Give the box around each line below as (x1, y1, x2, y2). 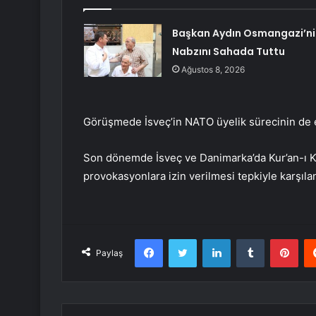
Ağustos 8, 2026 (181, 64, 245, 75)
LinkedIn (230, 233, 267, 245)
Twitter (196, 233, 227, 245)
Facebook (162, 233, 205, 245)
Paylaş (96, 248, 123, 259)
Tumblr (264, 233, 293, 245)
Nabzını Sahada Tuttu (171, 44, 285, 59)
